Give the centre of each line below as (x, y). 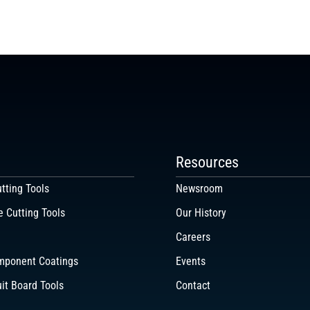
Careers (193, 237)
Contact (193, 286)
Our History (201, 213)
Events (191, 262)
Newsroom (199, 189)
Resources (207, 162)
